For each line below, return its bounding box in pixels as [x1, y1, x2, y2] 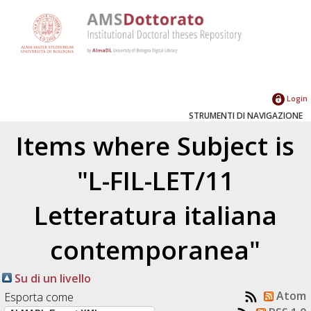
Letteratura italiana [33, 197, 277, 233]
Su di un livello [12, 270, 92, 286]
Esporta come [4, 289, 74, 305]
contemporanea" [50, 232, 261, 267]
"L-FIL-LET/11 [76, 162, 234, 198]
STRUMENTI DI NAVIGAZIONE [189, 109, 303, 121]
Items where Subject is [16, 128, 295, 163]
